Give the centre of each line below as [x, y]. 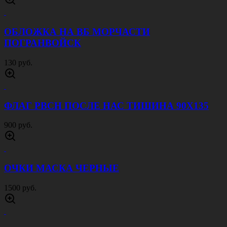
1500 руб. [20, 187]
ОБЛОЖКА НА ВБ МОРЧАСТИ [77, 32]
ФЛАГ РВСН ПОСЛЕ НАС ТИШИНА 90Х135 [106, 105]
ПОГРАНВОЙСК [43, 43]
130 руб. [18, 62]
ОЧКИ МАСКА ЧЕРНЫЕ [62, 168]
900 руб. [18, 125]
